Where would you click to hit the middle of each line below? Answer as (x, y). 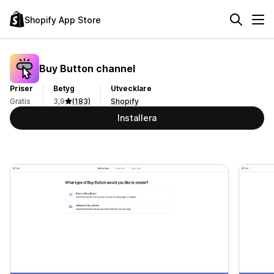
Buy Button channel (87, 68)
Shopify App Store (63, 20)
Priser (21, 88)
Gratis (20, 101)
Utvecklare (131, 88)
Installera (137, 118)
